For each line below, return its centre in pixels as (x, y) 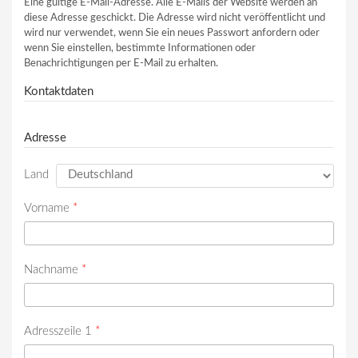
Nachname (53, 270)
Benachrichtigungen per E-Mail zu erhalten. (121, 64)
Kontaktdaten (59, 92)
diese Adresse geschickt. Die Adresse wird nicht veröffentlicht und (175, 18)
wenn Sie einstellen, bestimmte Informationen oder (140, 48)
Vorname (48, 209)
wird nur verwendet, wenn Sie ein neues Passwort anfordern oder (172, 33)
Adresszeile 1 (60, 332)
